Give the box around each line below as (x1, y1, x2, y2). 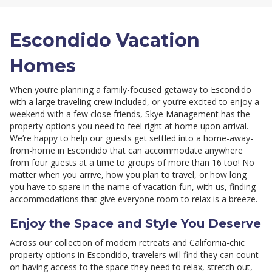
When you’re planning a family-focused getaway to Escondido (10, 84, 251, 96)
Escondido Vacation (10, 29, 200, 52)
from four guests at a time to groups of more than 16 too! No (10, 157, 254, 169)
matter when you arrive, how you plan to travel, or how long (10, 169, 246, 181)
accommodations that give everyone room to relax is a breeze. (10, 193, 260, 205)
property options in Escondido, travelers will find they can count (10, 249, 259, 261)
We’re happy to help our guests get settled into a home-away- (10, 132, 253, 144)
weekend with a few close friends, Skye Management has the (10, 108, 250, 120)
